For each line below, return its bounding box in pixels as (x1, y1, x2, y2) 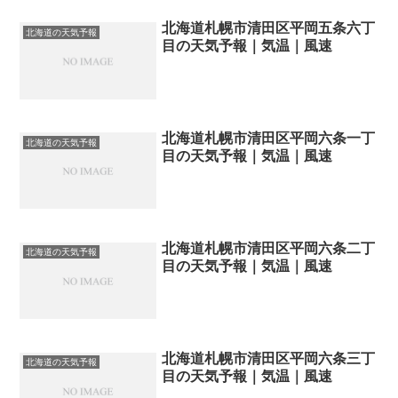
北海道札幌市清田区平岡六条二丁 (162, 240, 376, 256)
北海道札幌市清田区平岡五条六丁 (162, 20, 376, 36)
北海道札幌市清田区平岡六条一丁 (162, 131, 376, 147)
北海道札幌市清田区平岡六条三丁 (162, 350, 376, 366)
